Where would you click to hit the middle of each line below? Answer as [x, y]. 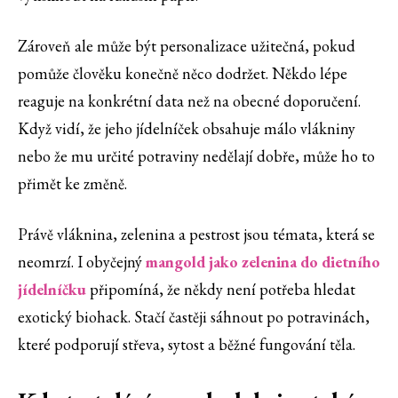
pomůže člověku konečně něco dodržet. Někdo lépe [183, 74]
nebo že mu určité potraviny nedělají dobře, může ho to [196, 156]
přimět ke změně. [72, 184]
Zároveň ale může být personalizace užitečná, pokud [187, 46]
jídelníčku [52, 290]
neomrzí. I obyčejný [82, 262]
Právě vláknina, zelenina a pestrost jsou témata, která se [196, 235]
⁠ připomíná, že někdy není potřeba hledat [221, 290]
